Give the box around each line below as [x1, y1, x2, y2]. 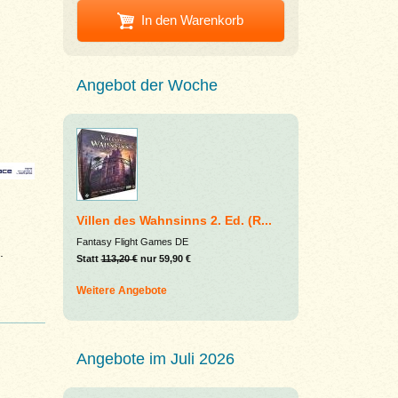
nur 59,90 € [137, 253, 191, 265]
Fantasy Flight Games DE [76, 236, 188, 248]
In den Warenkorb [140, 12, 243, 28]
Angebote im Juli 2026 [76, 350, 235, 369]
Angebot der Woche [76, 76, 218, 95]
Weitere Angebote [76, 284, 167, 298]
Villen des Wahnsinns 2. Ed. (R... [76, 213, 272, 228]
